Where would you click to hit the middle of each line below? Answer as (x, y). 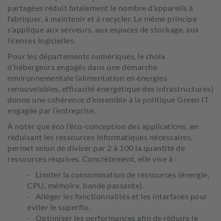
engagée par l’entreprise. (52, 110)
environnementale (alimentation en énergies (87, 78)
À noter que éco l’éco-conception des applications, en (103, 126)
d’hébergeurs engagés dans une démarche (82, 67)
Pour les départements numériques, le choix (86, 56)
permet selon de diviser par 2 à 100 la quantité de (96, 148)
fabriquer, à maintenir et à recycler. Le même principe (102, 18)
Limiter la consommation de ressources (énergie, (122, 174)
